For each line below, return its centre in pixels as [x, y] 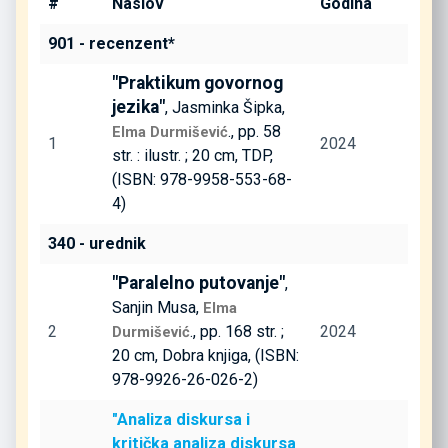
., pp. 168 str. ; [237, 331]
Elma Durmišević [170, 131]
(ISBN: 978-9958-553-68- [202, 179]
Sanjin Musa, [157, 307]
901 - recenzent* [111, 43]
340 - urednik [97, 243]
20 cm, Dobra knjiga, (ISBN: [205, 355]
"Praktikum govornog [197, 82]
